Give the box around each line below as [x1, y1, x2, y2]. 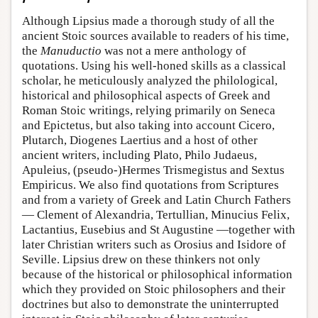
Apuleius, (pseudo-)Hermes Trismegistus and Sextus [22, 163, 285, 177]
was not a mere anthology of [102, 44, 246, 58]
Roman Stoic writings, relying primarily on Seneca [22, 104, 275, 118]
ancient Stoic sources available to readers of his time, [22, 29, 289, 43]
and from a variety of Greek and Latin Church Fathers [22, 193, 291, 207]
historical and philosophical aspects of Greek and [22, 89, 270, 103]
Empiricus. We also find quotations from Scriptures [22, 178, 279, 192]
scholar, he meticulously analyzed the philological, [22, 74, 278, 88]
